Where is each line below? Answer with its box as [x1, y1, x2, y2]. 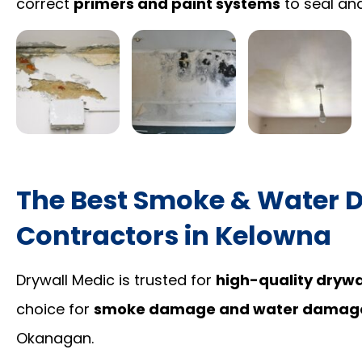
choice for [16, 298, 94, 319]
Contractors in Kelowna [16, 217, 331, 254]
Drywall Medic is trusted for [16, 269, 216, 290]
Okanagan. [16, 327, 94, 348]
